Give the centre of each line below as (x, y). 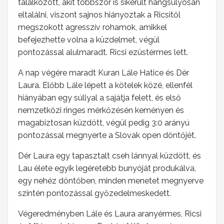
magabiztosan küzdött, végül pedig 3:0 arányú (104, 123)
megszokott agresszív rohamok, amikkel (92, 27)
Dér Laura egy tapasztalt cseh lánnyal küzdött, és (109, 156)
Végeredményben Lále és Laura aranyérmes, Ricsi (110, 214)
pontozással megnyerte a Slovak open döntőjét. (107, 135)
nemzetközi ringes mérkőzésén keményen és (101, 110)
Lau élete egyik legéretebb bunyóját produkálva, (107, 168)
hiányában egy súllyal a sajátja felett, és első (99, 98)
